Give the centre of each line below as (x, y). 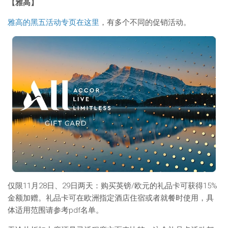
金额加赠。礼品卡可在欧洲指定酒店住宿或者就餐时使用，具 (111, 198)
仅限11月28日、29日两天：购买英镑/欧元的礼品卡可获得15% (112, 186)
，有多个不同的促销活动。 (145, 22)
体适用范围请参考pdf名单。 (55, 210)
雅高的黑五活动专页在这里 (53, 22)
